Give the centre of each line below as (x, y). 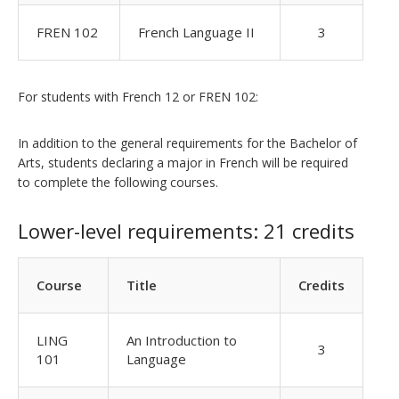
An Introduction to (182, 340)
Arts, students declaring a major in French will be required (183, 163)
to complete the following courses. (118, 182)
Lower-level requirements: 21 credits (186, 231)
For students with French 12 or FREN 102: (138, 97)
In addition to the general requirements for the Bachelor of (187, 143)
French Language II (196, 32)
